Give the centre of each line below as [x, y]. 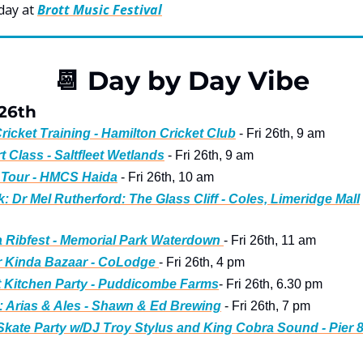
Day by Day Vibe [194, 81]
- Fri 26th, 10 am [166, 177]
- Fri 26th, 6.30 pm [271, 284]
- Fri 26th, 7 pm [266, 306]
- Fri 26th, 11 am [270, 241]
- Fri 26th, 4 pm [202, 263]
